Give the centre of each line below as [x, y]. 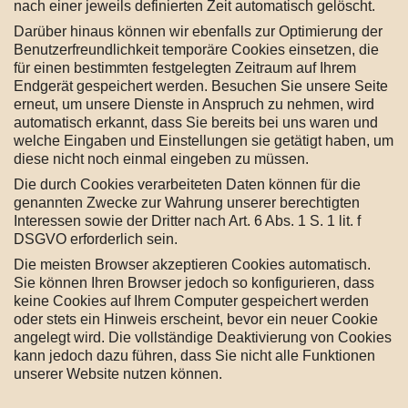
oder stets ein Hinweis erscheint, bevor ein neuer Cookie [196, 319]
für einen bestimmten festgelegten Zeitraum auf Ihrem [185, 68]
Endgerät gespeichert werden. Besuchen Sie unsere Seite [201, 86]
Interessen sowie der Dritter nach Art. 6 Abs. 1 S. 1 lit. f [187, 221]
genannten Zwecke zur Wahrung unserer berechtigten [187, 203]
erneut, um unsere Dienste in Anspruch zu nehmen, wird [194, 104]
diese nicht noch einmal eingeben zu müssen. [161, 159]
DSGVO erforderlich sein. [96, 239]
